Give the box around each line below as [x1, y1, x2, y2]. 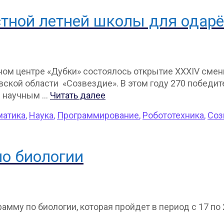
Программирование [57, 109, 139, 120]
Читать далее [50, 89, 105, 100]
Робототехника [142, 109, 204, 120]
